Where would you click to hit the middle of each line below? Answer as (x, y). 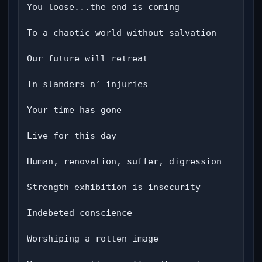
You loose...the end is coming (103, 7)
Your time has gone (74, 110)
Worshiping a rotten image (93, 239)
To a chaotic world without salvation (122, 33)
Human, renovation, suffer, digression (124, 161)
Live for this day (72, 136)
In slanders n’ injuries (87, 84)
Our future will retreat (87, 58)
